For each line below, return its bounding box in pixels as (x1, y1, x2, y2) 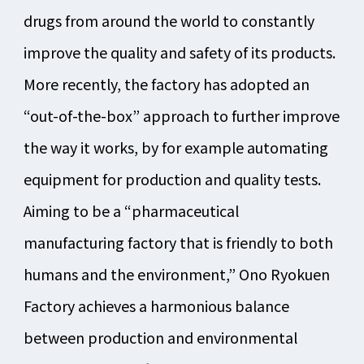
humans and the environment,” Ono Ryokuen (23, 262, 330, 284)
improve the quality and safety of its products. (23, 41, 336, 63)
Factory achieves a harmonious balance (23, 294, 289, 316)
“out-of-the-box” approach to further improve (23, 104, 340, 126)
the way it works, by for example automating (23, 136, 328, 158)
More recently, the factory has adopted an (23, 72, 310, 94)
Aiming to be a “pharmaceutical (23, 199, 239, 221)
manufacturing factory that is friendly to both (23, 231, 333, 253)
